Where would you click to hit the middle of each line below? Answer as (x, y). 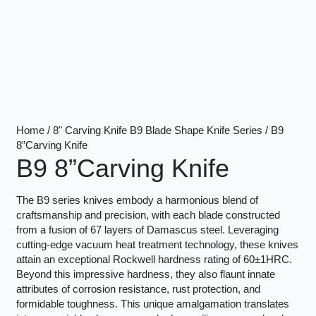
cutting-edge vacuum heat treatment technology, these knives (157, 245)
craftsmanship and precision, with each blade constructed (148, 215)
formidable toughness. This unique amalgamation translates (152, 304)
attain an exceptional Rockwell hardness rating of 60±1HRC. (154, 260)
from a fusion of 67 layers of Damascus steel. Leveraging (147, 230)
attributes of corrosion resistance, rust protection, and (138, 290)
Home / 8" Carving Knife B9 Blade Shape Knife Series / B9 (150, 130)
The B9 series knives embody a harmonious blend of (137, 201)
